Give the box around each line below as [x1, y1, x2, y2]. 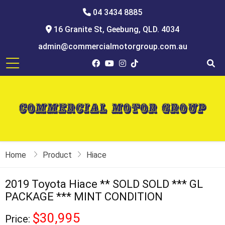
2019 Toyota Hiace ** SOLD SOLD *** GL [5, 178, 203, 190]
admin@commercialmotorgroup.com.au [38, 42, 187, 51]
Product [43, 150, 72, 160]
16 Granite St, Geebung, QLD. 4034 [52, 25, 179, 34]
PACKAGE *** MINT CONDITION [5, 190, 163, 203]
